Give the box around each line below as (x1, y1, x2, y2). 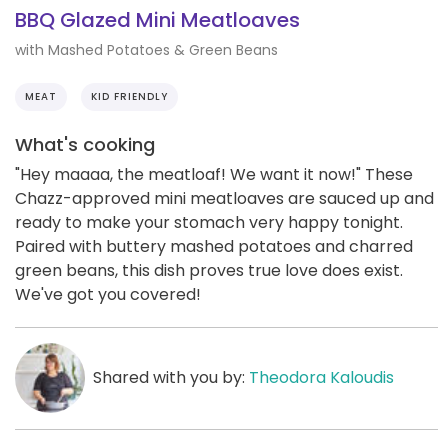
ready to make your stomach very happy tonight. (15, 210, 403, 234)
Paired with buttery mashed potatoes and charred (15, 234, 413, 258)
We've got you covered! (15, 282, 201, 306)
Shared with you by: (92, 365, 249, 389)
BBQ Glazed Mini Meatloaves (15, 6, 300, 35)
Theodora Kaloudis (248, 365, 394, 389)
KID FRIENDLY (91, 88, 168, 104)
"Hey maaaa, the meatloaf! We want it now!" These (15, 162, 413, 186)
